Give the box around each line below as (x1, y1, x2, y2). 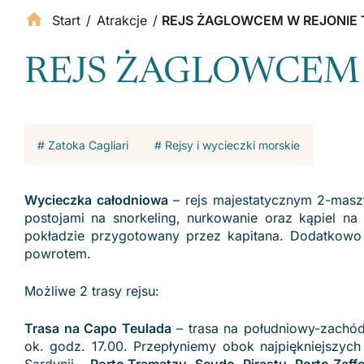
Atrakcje (97, 12, 147, 28)
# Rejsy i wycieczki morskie (154, 137, 300, 152)
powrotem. (24, 245, 91, 262)
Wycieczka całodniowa (24, 192, 168, 208)
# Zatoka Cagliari (37, 137, 128, 152)
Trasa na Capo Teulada (24, 320, 171, 336)
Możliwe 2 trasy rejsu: (24, 283, 159, 299)
